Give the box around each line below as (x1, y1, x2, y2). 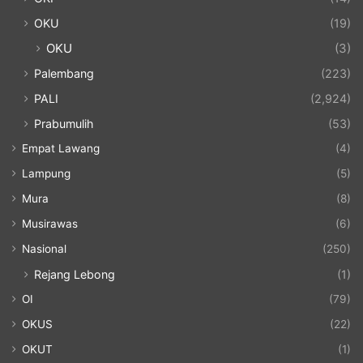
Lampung (22, 166, 70, 180)
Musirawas (22, 216, 78, 230)
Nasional (22, 241, 66, 255)
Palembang (34, 66, 94, 80)
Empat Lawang (22, 141, 100, 155)
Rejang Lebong (34, 267, 115, 281)
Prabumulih (34, 116, 93, 130)
